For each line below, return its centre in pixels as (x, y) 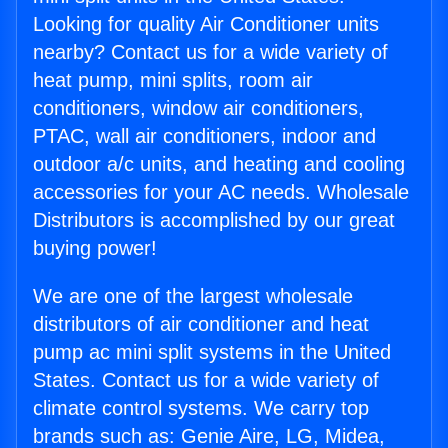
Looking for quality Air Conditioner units (206, 24)
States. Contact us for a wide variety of (206, 380)
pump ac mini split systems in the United (212, 352)
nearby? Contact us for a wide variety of (210, 52)
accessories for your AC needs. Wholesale (221, 192)
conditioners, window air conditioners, (198, 108)
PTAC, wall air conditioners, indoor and (204, 136)
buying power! (95, 248)
